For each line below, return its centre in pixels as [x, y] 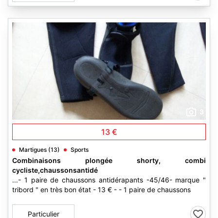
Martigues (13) [39, 150]
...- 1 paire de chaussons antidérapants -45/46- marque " [109, 180]
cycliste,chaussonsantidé [55, 170]
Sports [80, 150]
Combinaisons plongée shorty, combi [109, 160]
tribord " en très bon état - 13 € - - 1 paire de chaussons [101, 190]
